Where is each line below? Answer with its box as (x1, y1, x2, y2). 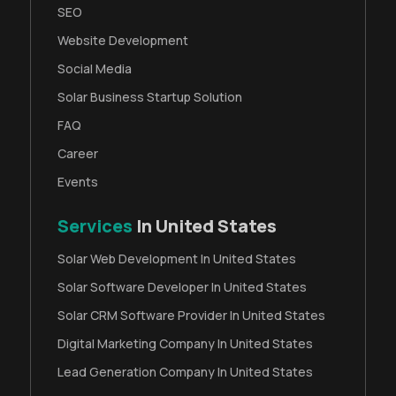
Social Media (57, 59, 133, 77)
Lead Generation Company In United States (57, 362, 314, 380)
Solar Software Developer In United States (57, 278, 308, 295)
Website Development (57, 31, 189, 49)
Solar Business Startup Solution (57, 88, 243, 105)
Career (57, 144, 99, 162)
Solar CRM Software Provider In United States (57, 306, 326, 324)
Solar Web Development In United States (57, 249, 297, 267)
